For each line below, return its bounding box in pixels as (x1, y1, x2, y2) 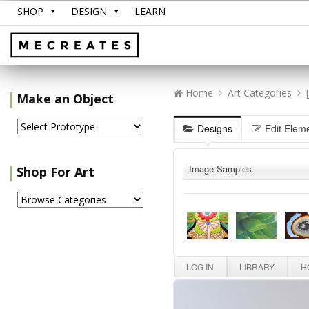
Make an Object (17, 90, 114, 107)
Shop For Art (17, 163, 94, 180)
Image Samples (188, 161, 252, 175)
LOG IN (180, 260, 221, 272)
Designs (197, 121, 232, 136)
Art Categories (227, 86, 292, 99)
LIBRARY (233, 260, 281, 272)
